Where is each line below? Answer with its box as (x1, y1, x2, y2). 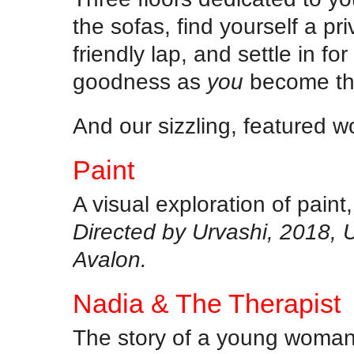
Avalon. (73, 246, 147, 272)
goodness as (73, 68, 207, 94)
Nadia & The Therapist (73, 288, 341, 318)
